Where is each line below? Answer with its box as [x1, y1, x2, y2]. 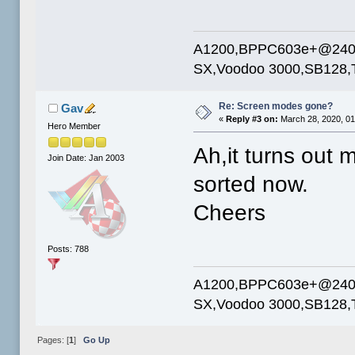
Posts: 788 [48, 243, 90, 254]
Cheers [193, 200, 266, 226]
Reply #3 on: [226, 114, 279, 124]
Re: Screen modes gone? [219, 101, 334, 113]
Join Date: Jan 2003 [48, 153, 125, 163]
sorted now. [193, 172, 309, 197]
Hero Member [48, 121, 101, 132]
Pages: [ [36, 335, 69, 345]
